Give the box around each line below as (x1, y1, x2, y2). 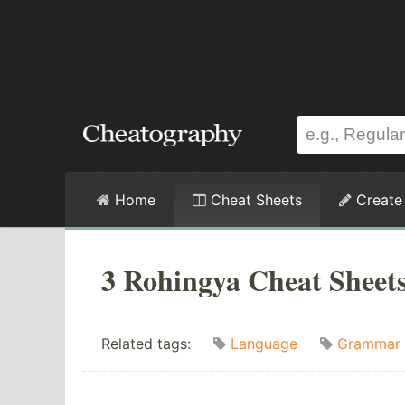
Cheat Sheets (206, 191, 302, 209)
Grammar (337, 334, 400, 353)
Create (352, 191, 402, 209)
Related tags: (101, 334, 213, 353)
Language (231, 334, 297, 353)
